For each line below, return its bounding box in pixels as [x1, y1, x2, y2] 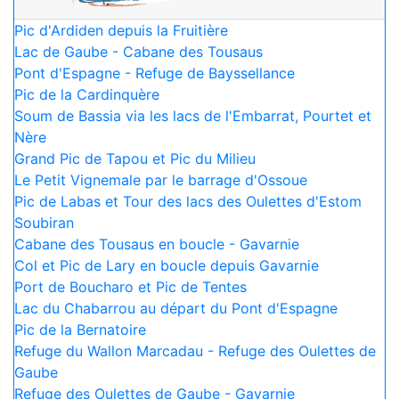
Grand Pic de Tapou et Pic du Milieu [14, 150, 256, 167]
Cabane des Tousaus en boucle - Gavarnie [14, 235, 299, 253]
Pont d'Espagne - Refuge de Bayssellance [14, 64, 295, 82]
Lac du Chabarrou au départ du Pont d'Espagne [14, 299, 338, 317]
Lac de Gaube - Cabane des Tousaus [14, 43, 263, 61]
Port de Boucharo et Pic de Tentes [14, 278, 247, 296]
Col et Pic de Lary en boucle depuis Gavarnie [14, 256, 319, 274]
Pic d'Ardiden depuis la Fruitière [14, 21, 228, 39]
